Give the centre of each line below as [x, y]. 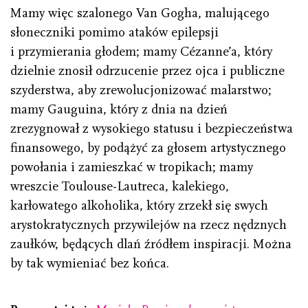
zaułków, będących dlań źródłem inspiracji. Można [151, 244]
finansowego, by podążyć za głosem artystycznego [148, 148]
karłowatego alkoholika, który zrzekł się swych [139, 206]
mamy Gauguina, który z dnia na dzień [119, 110]
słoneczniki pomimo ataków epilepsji [114, 33]
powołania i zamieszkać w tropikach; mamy [132, 167]
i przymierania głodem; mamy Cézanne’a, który [141, 52]
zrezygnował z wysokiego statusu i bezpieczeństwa [152, 129]
